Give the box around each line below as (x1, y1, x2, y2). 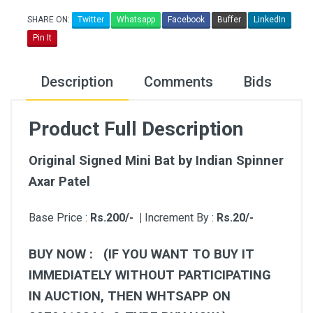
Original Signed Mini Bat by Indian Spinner (29, 152, 284, 168)
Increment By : (145, 210, 217, 224)
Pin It (33, 32, 52, 43)
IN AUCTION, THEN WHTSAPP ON (29, 288, 231, 304)
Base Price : (29, 210, 90, 224)
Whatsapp (117, 14, 155, 24)
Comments (144, 73, 213, 90)
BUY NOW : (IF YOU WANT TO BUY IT (29, 246, 254, 262)
